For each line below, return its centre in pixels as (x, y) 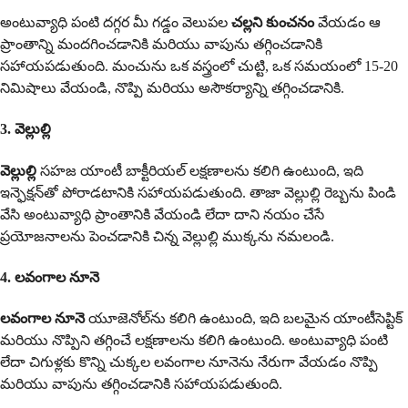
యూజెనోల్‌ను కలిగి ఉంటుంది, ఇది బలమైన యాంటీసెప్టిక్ (244, 319)
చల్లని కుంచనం (273, 23)
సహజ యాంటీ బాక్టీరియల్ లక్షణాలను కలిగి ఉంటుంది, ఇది (200, 170)
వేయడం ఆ (347, 23)
